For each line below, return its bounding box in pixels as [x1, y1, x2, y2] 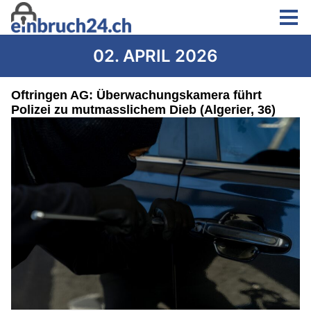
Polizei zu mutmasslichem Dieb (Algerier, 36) [11, 103, 276, 117]
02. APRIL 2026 [93, 46, 218, 66]
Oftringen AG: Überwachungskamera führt [11, 88, 262, 102]
